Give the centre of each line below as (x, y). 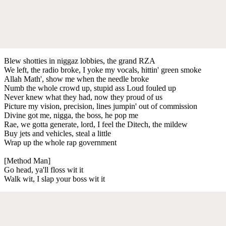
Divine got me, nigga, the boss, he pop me (71, 115)
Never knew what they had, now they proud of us (83, 97)
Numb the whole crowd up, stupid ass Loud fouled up (90, 88)
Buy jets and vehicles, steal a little (58, 133)
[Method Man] (27, 160)
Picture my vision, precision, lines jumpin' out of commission (101, 106)
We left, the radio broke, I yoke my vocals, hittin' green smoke (103, 70)
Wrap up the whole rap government (60, 142)
